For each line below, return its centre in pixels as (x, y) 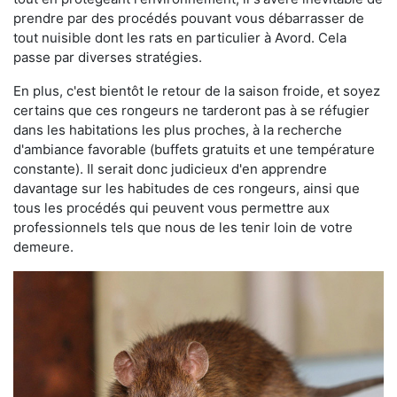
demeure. (43, 247)
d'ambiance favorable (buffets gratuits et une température (194, 149)
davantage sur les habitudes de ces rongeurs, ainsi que (187, 188)
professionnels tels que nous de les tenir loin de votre (183, 227)
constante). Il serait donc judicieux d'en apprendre (170, 169)
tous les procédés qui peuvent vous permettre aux (171, 208)
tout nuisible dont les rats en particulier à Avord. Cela (180, 38)
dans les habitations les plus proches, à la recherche (178, 130)
